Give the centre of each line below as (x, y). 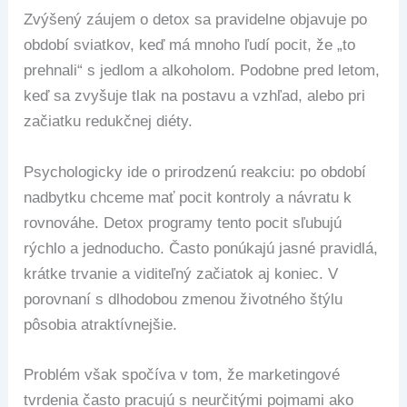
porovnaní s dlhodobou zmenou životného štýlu (184, 299)
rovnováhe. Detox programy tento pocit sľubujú (183, 223)
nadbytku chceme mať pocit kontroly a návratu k (188, 197)
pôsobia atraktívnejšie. (101, 324)
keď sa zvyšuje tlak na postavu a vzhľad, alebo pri (195, 96)
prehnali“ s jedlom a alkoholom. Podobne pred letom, (202, 71)
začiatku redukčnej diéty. (109, 122)
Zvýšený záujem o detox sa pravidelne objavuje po (196, 20)
